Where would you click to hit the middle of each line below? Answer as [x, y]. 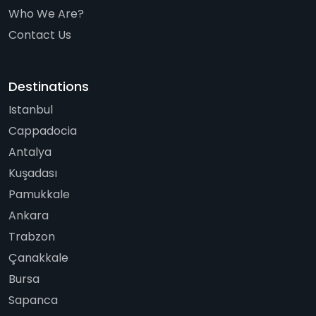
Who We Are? [46, 13]
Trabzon [32, 236]
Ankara [29, 215]
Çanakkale [38, 257]
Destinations [49, 86]
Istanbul [31, 109]
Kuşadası [33, 173]
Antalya [30, 152]
